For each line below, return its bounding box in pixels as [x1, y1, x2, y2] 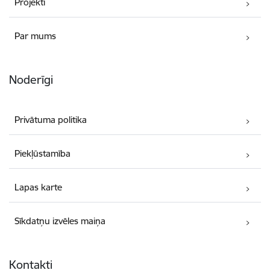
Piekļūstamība [14, 148, 71, 160]
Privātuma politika [14, 114, 87, 126]
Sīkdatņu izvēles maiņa [14, 215, 106, 227]
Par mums [14, 30, 57, 42]
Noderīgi [9, 72, 53, 87]
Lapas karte [14, 181, 63, 193]
